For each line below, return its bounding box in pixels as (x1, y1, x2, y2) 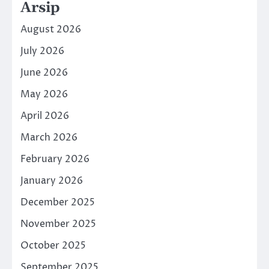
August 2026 (20, 23, 81, 36)
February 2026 (20, 153, 89, 166)
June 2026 (20, 66, 68, 79)
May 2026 (20, 88, 68, 101)
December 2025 (20, 196, 95, 209)
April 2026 (20, 109, 69, 122)
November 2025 (20, 217, 96, 231)
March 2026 (20, 131, 77, 144)
